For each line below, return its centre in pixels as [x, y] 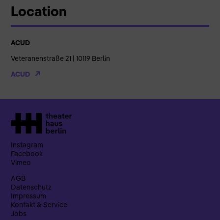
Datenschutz [31, 187]
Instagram [27, 145]
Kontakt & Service [39, 205]
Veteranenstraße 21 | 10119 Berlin [61, 59]
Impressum [29, 196]
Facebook [27, 154]
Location [39, 11]
